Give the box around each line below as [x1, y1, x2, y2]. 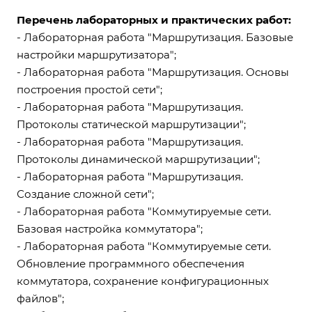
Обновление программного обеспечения [17, 257, 244, 270]
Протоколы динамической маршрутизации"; [17, 153, 260, 166]
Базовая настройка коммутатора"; [17, 222, 203, 235]
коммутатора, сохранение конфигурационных [17, 274, 269, 288]
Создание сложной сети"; [17, 187, 154, 201]
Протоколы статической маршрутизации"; [17, 118, 246, 131]
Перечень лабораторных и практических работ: [17, 13, 291, 26]
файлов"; [17, 292, 64, 305]
